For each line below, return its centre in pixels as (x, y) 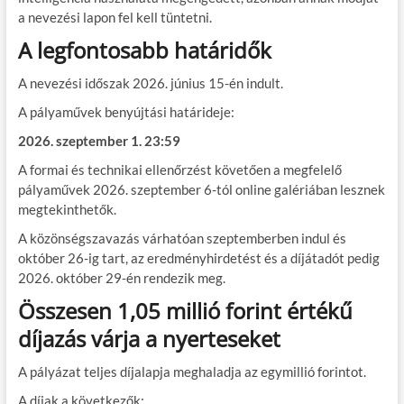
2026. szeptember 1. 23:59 (99, 140)
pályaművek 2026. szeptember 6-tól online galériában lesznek (201, 189)
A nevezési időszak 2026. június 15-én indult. (150, 83)
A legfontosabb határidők (144, 50)
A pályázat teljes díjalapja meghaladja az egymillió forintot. (192, 371)
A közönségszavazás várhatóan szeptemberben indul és (182, 238)
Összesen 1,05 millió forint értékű (185, 310)
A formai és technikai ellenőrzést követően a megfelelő (179, 169)
